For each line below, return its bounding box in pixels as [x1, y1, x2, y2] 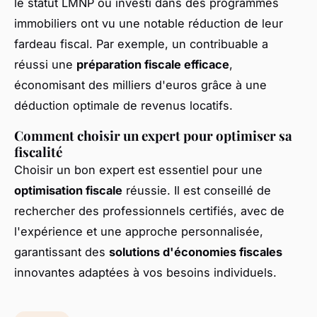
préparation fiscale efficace [76, 57, 229, 71]
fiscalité [14, 142, 62, 161]
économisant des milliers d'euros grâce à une [14, 77, 267, 92]
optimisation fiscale [14, 183, 122, 197]
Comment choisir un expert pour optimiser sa [14, 126, 292, 144]
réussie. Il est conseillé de [122, 183, 271, 197]
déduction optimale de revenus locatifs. [14, 98, 233, 113]
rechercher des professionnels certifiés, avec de [14, 203, 284, 218]
